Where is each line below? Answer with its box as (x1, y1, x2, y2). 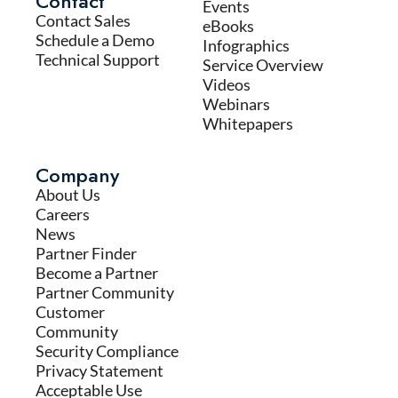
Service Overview (203, 55, 323, 76)
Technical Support (36, 50, 160, 70)
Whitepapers (203, 114, 293, 134)
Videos (203, 75, 251, 95)
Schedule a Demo (36, 30, 155, 51)
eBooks (203, 16, 254, 36)
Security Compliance (36, 341, 179, 362)
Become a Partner (36, 263, 158, 283)
